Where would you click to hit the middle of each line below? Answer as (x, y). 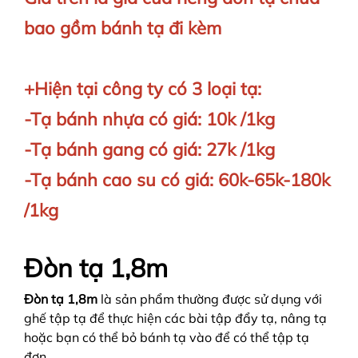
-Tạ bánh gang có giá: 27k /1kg (149, 150)
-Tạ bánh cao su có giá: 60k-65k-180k (177, 180)
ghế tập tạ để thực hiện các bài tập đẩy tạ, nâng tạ (175, 318)
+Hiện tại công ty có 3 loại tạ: (143, 89)
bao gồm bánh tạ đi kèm (123, 28)
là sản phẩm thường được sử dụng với (210, 299)
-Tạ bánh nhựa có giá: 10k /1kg (149, 119)
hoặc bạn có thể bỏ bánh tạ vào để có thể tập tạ (167, 338)
